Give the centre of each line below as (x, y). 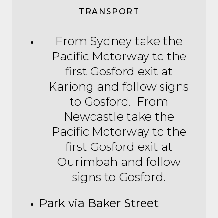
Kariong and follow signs (119, 86)
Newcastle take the (119, 116)
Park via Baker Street (106, 203)
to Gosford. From (119, 101)
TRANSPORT (109, 11)
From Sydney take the (119, 41)
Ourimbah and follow (119, 162)
